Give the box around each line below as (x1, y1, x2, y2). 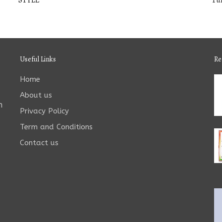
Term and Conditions (19, 122, 93, 132)
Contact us (19, 138, 58, 148)
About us (19, 91, 52, 100)
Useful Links (19, 55, 56, 64)
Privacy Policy (19, 107, 69, 116)
